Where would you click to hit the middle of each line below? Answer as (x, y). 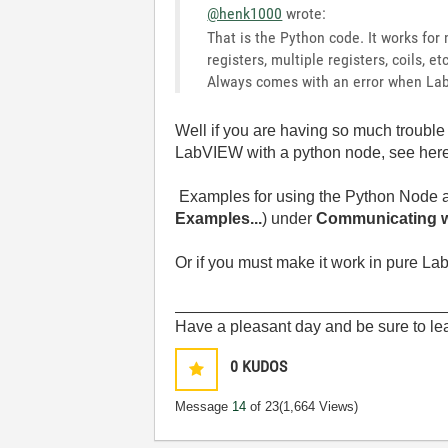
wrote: (304, 13)
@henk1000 (245, 13)
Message (204, 406)
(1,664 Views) (319, 406)
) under (289, 218)
